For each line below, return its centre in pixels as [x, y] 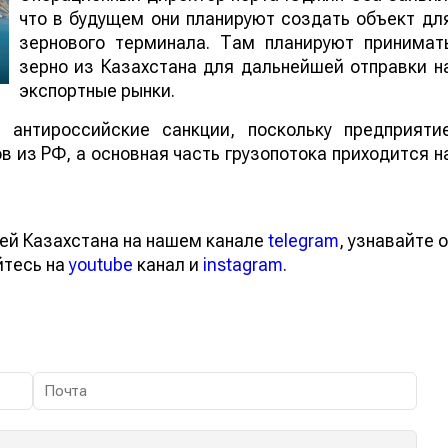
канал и [168, 264]
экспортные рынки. [97, 90]
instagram [243, 264]
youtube [101, 264]
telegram [303, 240]
